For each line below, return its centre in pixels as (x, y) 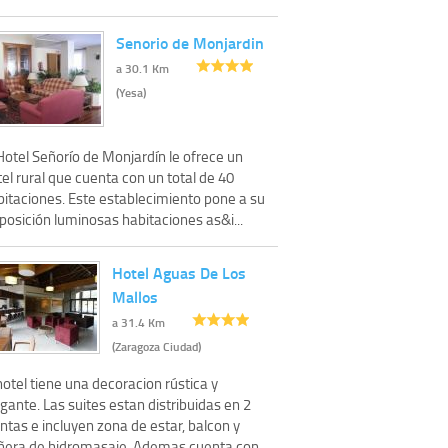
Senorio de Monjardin (190, 43)
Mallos (135, 297)
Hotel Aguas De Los (179, 273)
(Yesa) (131, 93)
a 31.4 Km (138, 323)
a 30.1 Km (142, 69)
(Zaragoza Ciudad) (156, 347)
